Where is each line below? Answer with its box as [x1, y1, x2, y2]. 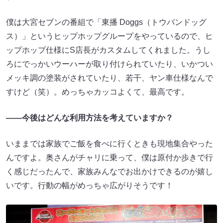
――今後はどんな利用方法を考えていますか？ [6, 113, 173, 122]
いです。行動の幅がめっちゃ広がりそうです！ [6, 181, 173, 190]
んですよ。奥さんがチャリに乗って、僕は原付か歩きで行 [6, 153, 213, 162]
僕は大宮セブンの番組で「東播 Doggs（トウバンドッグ [6, 17, 207, 26]
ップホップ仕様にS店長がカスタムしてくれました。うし [6, 45, 211, 54]
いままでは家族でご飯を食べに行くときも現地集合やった [6, 139, 213, 148]
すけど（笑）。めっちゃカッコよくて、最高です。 [6, 87, 189, 96]
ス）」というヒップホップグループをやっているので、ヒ [6, 31, 213, 40]
